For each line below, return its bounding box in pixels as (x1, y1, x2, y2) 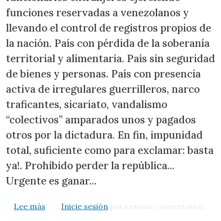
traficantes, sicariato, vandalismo (6, 97, 167, 111)
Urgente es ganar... (6, 174, 97, 187)
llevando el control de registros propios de (6, 21, 211, 35)
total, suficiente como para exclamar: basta (6, 143, 214, 157)
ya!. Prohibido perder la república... (6, 158, 175, 172)
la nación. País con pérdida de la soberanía (6, 36, 210, 50)
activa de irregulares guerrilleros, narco (6, 82, 200, 96)
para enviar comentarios (108, 201, 204, 211)
